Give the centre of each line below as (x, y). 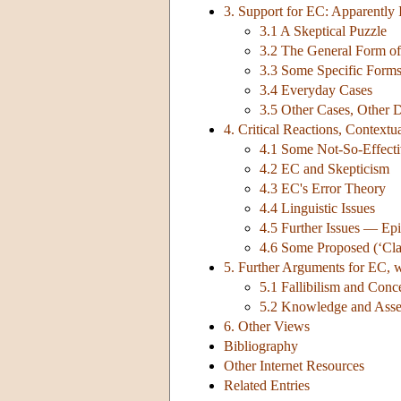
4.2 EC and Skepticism (324, 169)
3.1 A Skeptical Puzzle (323, 31)
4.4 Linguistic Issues (317, 209)
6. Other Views (267, 327)
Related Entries (267, 386)
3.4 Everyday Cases (316, 90)
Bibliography (261, 346)
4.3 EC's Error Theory (323, 189)
